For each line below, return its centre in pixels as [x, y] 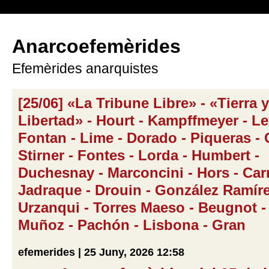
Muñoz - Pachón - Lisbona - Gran [132, 225]
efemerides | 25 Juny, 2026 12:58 [101, 252]
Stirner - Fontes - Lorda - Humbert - [139, 155]
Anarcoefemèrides [96, 46]
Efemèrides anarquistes [85, 68]
